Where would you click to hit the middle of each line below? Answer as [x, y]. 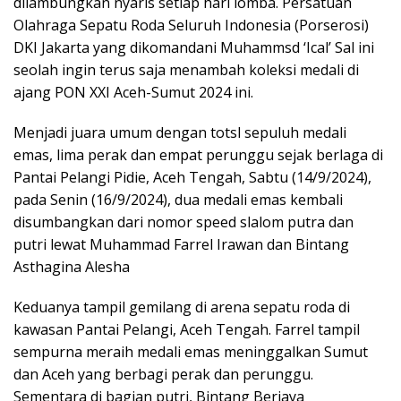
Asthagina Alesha [72, 266]
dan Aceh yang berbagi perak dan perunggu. [163, 374]
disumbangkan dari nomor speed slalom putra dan [183, 222]
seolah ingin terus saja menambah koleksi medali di [186, 69]
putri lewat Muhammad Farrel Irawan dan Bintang [181, 244]
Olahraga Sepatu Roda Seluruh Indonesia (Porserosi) [191, 25]
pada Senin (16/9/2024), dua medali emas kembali [178, 199]
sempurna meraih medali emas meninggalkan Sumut [191, 351]
